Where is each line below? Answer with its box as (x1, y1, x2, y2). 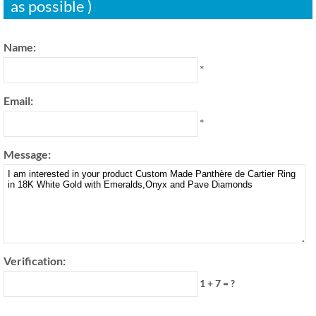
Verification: (4, 254, 66, 268)
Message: (4, 147, 51, 162)
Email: (4, 94, 33, 108)
